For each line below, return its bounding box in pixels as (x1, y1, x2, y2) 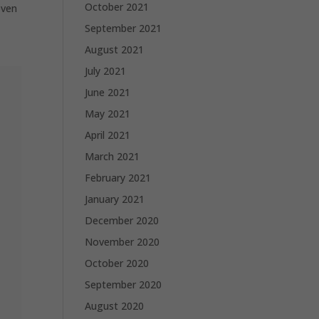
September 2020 (85, 278, 162, 291)
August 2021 (85, 43, 145, 56)
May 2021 (85, 107, 131, 120)
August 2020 (85, 299, 145, 313)
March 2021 (85, 150, 140, 163)
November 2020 (85, 235, 160, 249)
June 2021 (85, 85, 131, 99)
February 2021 (85, 171, 152, 184)
